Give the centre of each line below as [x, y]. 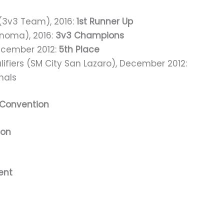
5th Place [79, 50]
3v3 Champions [90, 36]
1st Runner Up [105, 22]
